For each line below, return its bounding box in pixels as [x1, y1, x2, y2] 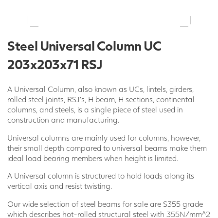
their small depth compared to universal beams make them [7, 143, 207, 152]
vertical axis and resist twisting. [7, 181, 112, 191]
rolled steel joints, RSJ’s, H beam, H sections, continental [7, 94, 195, 104]
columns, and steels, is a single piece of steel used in [7, 105, 183, 114]
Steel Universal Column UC [7, 37, 162, 54]
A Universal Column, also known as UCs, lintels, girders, [7, 84, 194, 94]
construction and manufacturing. [7, 115, 119, 125]
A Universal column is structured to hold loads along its [7, 171, 194, 181]
